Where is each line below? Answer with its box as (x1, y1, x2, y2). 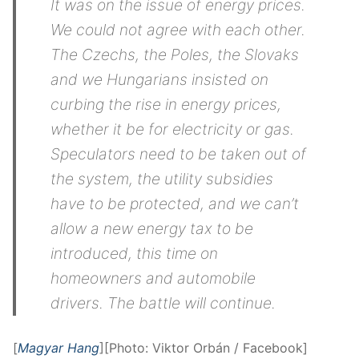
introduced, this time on (50, 244, 219, 264)
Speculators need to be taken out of (50, 144, 307, 164)
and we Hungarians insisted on (50, 70, 269, 90)
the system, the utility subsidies (50, 169, 274, 189)
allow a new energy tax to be (50, 219, 254, 239)
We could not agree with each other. (50, 20, 306, 40)
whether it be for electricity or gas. (50, 119, 295, 139)
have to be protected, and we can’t (50, 194, 300, 214)
